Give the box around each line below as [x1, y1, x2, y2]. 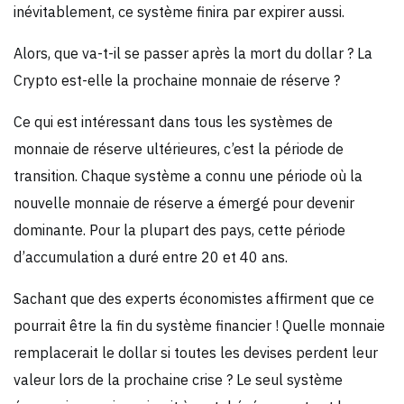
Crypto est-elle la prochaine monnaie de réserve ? [14, 70, 340, 89]
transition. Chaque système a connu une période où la [14, 166, 363, 185]
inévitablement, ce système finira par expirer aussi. [14, 2, 344, 21]
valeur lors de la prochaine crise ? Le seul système [14, 370, 343, 389]
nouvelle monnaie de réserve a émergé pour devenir [14, 193, 354, 212]
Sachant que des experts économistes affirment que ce [14, 289, 374, 308]
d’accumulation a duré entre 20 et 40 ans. [14, 247, 288, 266]
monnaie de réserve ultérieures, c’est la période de [14, 139, 344, 158]
